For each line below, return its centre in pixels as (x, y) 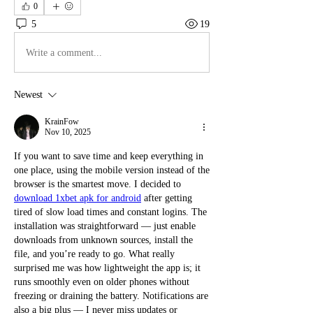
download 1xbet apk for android (78, 198)
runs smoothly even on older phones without (102, 282)
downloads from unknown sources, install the (103, 240)
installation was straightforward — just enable (105, 226)
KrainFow (62, 122)
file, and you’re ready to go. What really (94, 254)
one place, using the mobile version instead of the (112, 170)
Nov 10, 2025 (68, 132)
